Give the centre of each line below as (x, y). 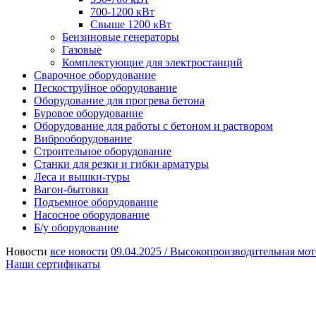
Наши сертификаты (53, 264)
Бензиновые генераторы (121, 37)
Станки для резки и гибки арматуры (121, 164)
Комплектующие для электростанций (152, 62)
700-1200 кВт (122, 12)
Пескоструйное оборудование (105, 88)
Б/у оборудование (76, 227)
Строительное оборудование (103, 151)
